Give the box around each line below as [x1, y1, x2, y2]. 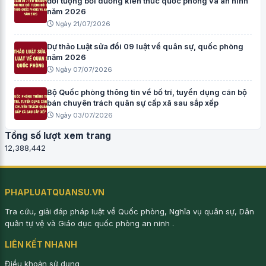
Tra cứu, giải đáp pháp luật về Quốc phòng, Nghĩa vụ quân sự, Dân [5, 207, 254, 217]
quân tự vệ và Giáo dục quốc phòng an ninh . [5, 218, 174, 229]
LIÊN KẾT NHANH [5, 239, 77, 250]
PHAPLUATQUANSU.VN [5, 187, 104, 198]
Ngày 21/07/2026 [53, 20, 110, 28]
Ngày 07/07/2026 [53, 65, 112, 74]
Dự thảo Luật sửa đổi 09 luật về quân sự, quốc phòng [47, 42, 243, 52]
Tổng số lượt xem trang [5, 130, 111, 142]
